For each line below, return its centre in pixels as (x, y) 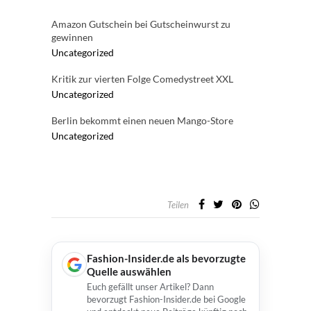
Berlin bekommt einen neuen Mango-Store (142, 120)
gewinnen (72, 37)
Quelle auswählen (129, 271)
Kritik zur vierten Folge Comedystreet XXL (142, 79)
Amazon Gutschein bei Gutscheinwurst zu (141, 24)
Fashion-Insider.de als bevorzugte (166, 258)
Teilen (178, 205)
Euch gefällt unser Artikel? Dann (150, 287)
